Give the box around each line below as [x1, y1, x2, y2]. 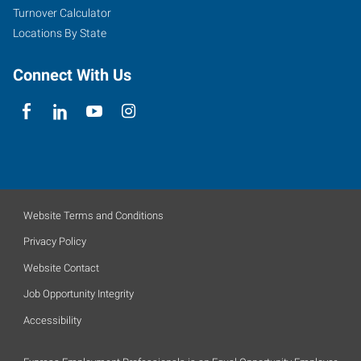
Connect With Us [13, 65, 131, 85]
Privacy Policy [23, 235, 86, 247]
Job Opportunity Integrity [23, 288, 134, 300]
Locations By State [13, 27, 106, 39]
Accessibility [23, 313, 81, 326]
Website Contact [23, 261, 99, 274]
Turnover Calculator [13, 6, 111, 19]
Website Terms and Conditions [23, 209, 164, 222]
